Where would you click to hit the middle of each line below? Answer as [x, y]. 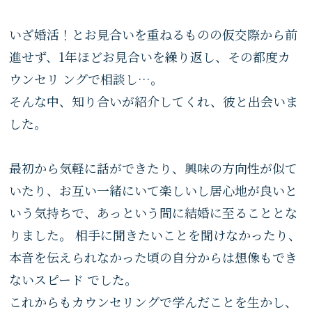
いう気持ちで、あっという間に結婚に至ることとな [154, 212]
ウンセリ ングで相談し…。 [86, 79]
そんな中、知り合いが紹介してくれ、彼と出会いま [154, 101]
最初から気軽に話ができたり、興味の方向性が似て [154, 168]
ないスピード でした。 [73, 279]
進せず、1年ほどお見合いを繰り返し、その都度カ [150, 56]
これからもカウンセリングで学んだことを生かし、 [154, 302]
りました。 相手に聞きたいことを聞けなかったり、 [155, 235]
